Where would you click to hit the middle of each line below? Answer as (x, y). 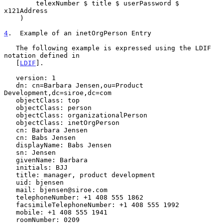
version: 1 (10, 78)
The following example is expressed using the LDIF (10, 48)
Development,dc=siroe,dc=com (58, 93)
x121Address (26, 10)
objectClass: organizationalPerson (10, 115)
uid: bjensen (10, 182)
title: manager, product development (10, 175)
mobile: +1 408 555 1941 (10, 212)
